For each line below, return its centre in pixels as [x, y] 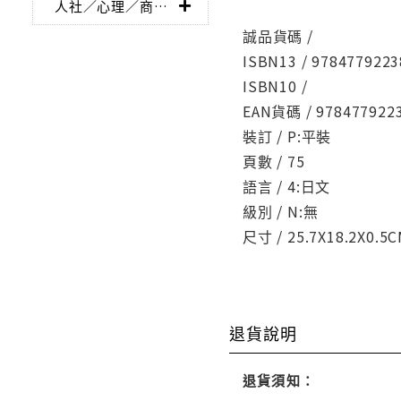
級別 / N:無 [281, 212]
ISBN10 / [275, 86]
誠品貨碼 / [278, 36]
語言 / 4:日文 [287, 187]
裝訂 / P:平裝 [287, 137]
